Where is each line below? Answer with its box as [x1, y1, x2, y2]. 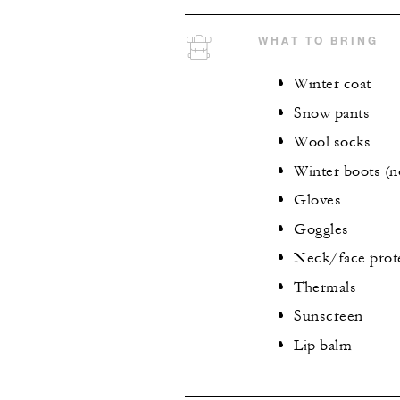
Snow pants [294, 104, 370, 122]
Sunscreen [294, 307, 363, 325]
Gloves [294, 191, 341, 209]
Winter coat [294, 75, 371, 93]
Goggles [294, 220, 349, 238]
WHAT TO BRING [258, 33, 379, 47]
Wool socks [294, 133, 371, 151]
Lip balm [294, 336, 352, 354]
